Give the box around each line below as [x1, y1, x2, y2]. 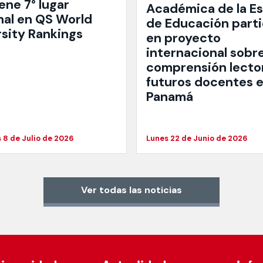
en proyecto [146, 30, 221, 47]
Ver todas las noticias [81, 183, 182, 196]
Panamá [146, 89, 193, 106]
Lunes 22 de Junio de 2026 [146, 133, 248, 144]
